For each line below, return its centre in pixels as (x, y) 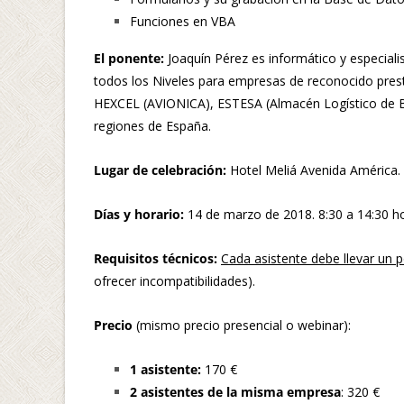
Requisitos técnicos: (156, 258)
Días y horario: (139, 214)
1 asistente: (165, 369)
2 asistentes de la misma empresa (235, 391)
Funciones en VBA (183, 21)
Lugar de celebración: (160, 170)
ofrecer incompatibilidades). (174, 280)
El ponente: (131, 58)
